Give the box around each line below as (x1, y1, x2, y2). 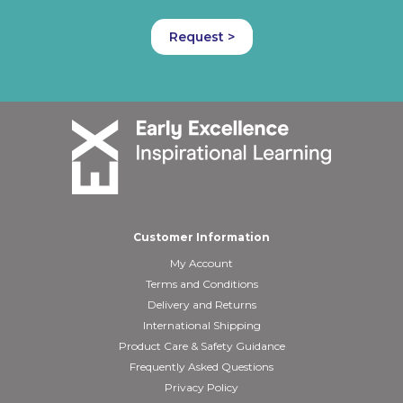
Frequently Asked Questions (130, 360, 273, 373)
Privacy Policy (165, 381, 238, 394)
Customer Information (133, 230, 270, 244)
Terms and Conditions (145, 277, 258, 291)
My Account (170, 256, 233, 270)
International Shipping (142, 318, 261, 332)
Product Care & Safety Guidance (118, 339, 285, 353)
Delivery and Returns (147, 298, 256, 311)
